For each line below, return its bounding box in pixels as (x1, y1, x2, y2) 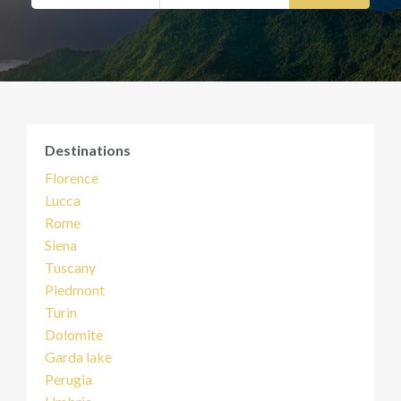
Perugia (45, 371, 92, 388)
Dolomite (45, 326, 103, 343)
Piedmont (45, 281, 105, 298)
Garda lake (45, 348, 112, 365)
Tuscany (45, 259, 96, 276)
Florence (45, 169, 98, 186)
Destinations (45, 141, 131, 158)
